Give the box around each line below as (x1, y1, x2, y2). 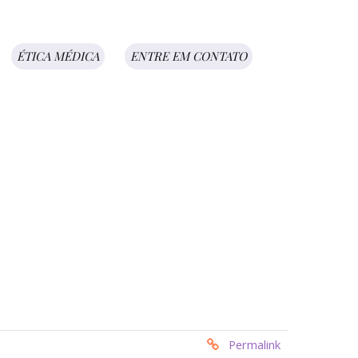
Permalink (229, 336, 280, 353)
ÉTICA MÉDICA (17, 48, 99, 64)
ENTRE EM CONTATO (130, 48, 247, 64)
